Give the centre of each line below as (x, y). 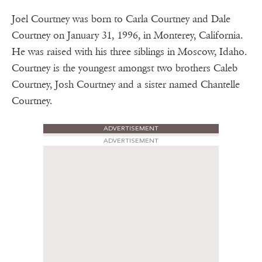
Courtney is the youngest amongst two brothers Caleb (125, 68)
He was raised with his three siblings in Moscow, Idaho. (129, 52)
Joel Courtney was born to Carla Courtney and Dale (121, 19)
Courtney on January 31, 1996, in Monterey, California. (127, 36)
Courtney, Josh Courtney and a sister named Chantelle (126, 85)
